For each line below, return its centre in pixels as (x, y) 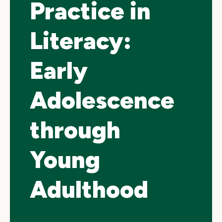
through (75, 130)
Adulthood (89, 189)
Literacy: (81, 41)
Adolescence (102, 100)
